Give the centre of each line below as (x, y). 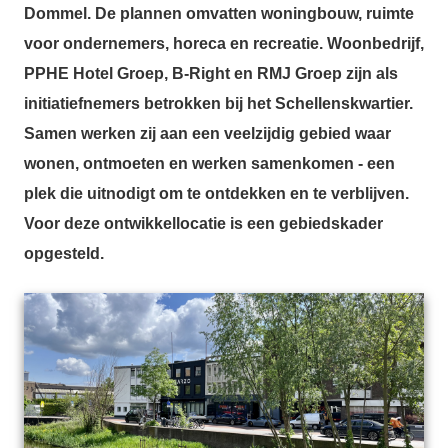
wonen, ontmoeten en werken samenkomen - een (209, 163)
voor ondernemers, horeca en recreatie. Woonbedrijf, (224, 43)
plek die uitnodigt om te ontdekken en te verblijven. (216, 193)
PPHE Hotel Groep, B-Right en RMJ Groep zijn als (211, 73)
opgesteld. (64, 253)
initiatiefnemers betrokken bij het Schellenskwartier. (218, 103)
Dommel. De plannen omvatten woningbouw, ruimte (219, 13)
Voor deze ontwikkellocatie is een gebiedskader (203, 223)
